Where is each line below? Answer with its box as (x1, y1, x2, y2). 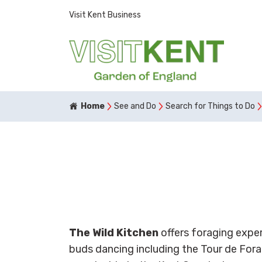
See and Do (114, 101, 156, 112)
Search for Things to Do (166, 101, 255, 112)
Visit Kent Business (69, 10, 141, 20)
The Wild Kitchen (69, 226, 158, 240)
